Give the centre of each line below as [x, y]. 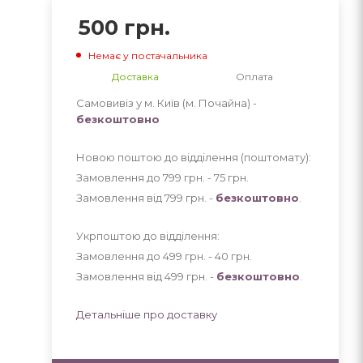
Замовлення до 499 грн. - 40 [153, 256]
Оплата [255, 76]
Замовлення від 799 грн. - [145, 197]
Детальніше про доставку [146, 314]
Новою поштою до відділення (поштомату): [193, 157]
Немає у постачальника [147, 55]
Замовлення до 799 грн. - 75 [152, 177]
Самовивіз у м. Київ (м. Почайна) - [166, 102]
